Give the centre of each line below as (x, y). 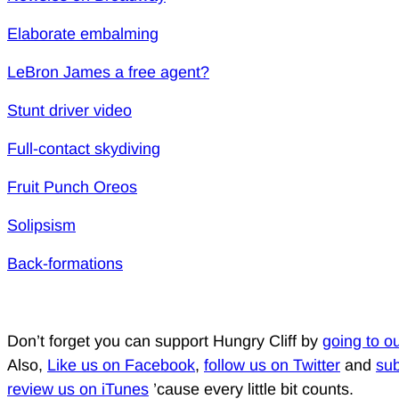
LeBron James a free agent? (108, 73)
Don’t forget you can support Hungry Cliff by (165, 342)
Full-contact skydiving (84, 149)
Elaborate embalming (83, 34)
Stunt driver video (69, 111)
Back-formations (65, 264)
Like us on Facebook (121, 366)
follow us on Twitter (272, 366)
